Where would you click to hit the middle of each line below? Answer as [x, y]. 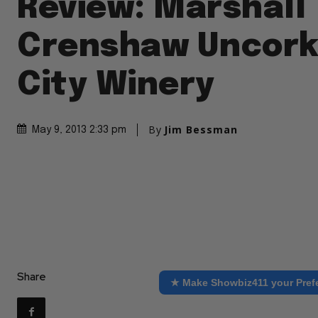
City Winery [116, 85]
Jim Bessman [201, 129]
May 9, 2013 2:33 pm [79, 130]
